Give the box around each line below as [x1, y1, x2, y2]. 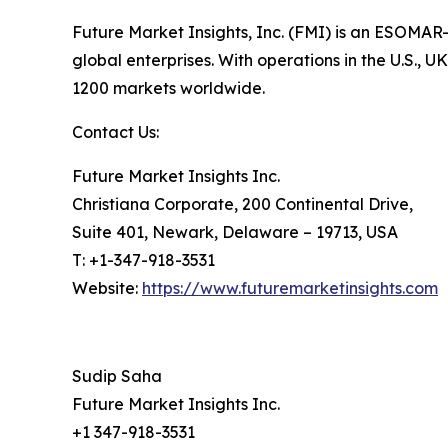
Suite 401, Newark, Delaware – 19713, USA [72, 221, 398, 242]
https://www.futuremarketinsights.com [142, 277, 438, 298]
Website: [72, 277, 142, 298]
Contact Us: [72, 121, 159, 142]
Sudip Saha [72, 365, 162, 386]
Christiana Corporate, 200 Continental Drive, [72, 193, 413, 214]
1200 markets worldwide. [72, 77, 265, 98]
